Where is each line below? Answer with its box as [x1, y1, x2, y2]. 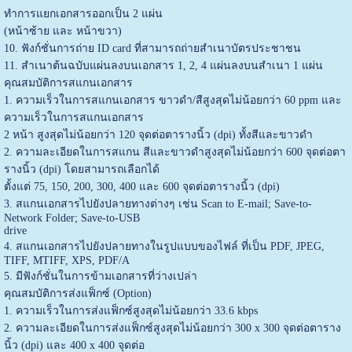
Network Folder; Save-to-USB [3, 211, 140, 224]
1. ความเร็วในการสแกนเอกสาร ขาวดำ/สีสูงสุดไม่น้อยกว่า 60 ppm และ [3, 93, 342, 106]
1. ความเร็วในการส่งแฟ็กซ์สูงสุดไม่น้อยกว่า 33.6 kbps [3, 304, 258, 317]
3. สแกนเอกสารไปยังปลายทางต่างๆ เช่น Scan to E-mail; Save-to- [3, 197, 312, 210]
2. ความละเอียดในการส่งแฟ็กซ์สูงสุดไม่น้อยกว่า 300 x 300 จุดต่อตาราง [3, 321, 341, 334]
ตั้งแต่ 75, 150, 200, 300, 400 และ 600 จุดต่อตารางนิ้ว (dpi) [3, 180, 280, 192]
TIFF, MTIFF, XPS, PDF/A [3, 254, 130, 266]
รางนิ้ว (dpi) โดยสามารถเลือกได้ [3, 163, 159, 175]
